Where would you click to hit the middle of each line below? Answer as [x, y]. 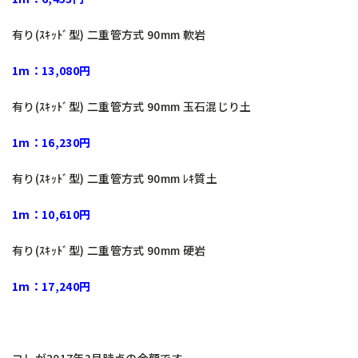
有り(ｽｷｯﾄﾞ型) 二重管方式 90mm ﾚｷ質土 [115, 179]
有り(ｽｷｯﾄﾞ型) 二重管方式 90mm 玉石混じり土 [132, 107]
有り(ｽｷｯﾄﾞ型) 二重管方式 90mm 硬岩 [109, 251]
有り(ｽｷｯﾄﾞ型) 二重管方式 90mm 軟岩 [109, 35]
